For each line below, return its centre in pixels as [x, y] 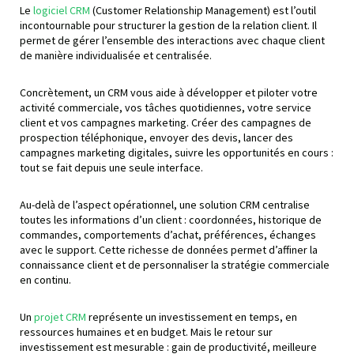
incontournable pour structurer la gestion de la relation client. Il [168, 25]
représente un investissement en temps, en [192, 316]
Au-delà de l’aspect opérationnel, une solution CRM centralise [165, 204]
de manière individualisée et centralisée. [116, 55]
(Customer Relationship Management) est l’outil [203, 10]
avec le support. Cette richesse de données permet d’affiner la [169, 249]
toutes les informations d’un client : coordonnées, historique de [171, 219]
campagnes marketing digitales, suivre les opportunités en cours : [177, 152]
